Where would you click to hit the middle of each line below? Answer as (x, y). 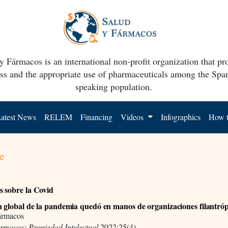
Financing (97, 117)
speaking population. (114, 86)
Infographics (181, 117)
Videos (133, 117)
